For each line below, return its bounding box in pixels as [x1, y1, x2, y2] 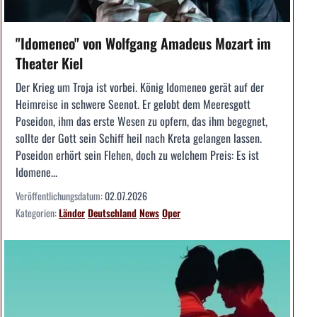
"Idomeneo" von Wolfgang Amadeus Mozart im [16, 33, 271, 54]
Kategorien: [16, 205, 59, 221]
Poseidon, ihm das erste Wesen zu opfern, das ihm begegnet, [16, 113, 267, 130]
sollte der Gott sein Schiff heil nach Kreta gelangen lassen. [16, 129, 262, 147]
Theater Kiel [16, 52, 83, 74]
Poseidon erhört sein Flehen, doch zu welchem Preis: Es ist [16, 146, 259, 164]
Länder [59, 205, 85, 221]
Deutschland [88, 205, 137, 221]
